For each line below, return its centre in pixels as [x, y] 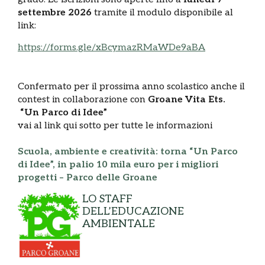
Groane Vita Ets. [187, 99]
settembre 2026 [55, 13]
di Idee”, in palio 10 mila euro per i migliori [118, 164]
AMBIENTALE [119, 224]
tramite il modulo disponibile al [162, 13]
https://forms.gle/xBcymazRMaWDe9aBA [112, 47]
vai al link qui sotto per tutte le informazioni [115, 125]
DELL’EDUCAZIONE [133, 212]
